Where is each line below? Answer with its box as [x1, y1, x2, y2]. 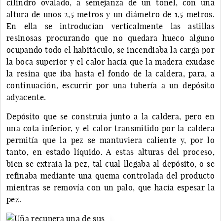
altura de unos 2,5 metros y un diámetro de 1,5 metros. [6, 9, 215, 19]
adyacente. [6, 92, 46, 102]
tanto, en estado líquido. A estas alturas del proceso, [6, 147, 215, 157]
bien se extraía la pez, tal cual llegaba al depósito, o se [6, 158, 215, 169]
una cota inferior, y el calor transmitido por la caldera [6, 123, 215, 133]
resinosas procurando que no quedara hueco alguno [6, 33, 215, 43]
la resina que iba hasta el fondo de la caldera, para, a [6, 68, 215, 78]
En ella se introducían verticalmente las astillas [6, 21, 215, 31]
